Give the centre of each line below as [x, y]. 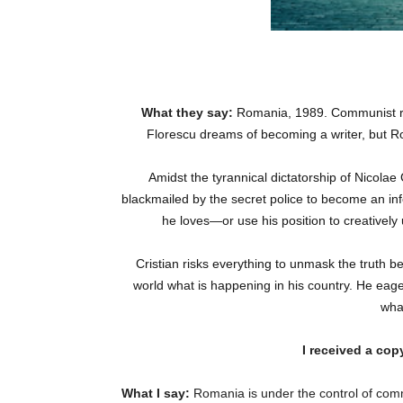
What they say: [189, 113]
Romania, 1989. [282, 113]
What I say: [157, 394]
